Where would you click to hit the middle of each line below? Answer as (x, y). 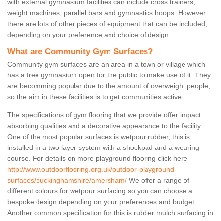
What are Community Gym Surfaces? (80, 52)
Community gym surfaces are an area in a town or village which (106, 64)
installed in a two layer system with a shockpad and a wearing (103, 148)
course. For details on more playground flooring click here (97, 159)
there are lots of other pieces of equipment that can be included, (107, 24)
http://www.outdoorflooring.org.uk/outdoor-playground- (92, 169)
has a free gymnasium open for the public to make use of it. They (109, 75)
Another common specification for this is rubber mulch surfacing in (110, 213)
